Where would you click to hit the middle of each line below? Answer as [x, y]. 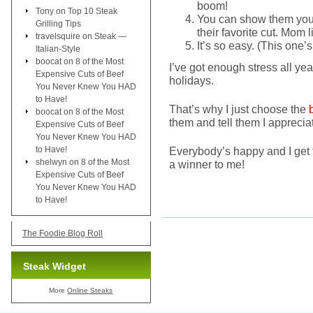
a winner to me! [207, 164]
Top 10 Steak [93, 11]
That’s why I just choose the [239, 109]
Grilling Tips [58, 23]
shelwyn [51, 162]
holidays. [191, 80]
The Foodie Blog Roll [63, 233]
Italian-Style [58, 49]
